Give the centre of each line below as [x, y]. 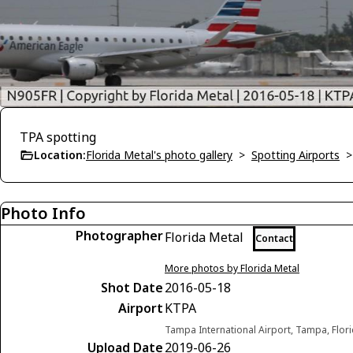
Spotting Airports [295, 155]
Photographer [119, 236]
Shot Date [132, 288]
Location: [60, 155]
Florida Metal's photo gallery [159, 155]
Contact [274, 239]
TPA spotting [58, 137]
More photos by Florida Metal [232, 269]
